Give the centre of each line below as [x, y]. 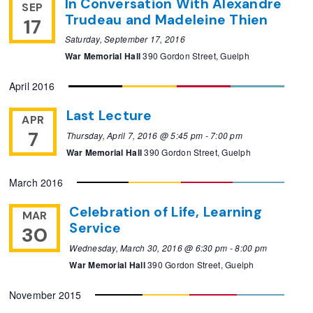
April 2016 [32, 86]
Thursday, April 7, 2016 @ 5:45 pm [134, 136]
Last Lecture [109, 116]
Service [95, 228]
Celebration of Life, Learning [166, 212]
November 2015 [45, 294]
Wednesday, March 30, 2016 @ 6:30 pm [148, 247]
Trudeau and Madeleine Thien [166, 20]
